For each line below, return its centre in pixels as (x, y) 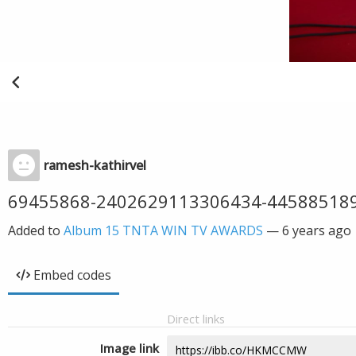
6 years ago (317, 230)
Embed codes (72, 275)
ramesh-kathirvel (95, 165)
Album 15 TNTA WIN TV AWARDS (163, 230)
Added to (36, 230)
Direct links (196, 319)
